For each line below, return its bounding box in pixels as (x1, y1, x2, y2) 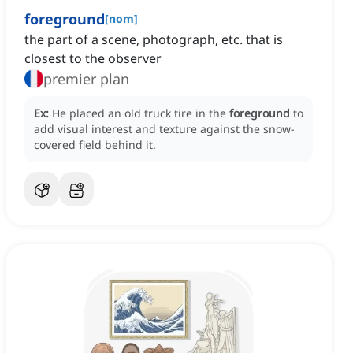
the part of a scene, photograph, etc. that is (24, 31, 283, 49)
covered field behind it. (34, 137, 156, 153)
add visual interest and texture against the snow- (34, 121, 295, 137)
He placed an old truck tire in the (52, 106, 229, 121)
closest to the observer (24, 50, 162, 68)
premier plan (43, 69, 129, 89)
